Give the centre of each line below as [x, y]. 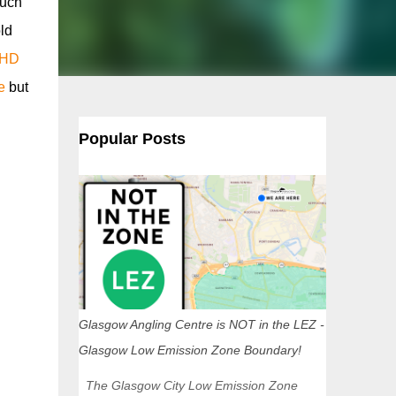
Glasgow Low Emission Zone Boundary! [190, 350]
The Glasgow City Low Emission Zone [188, 385]
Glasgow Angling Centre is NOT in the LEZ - [201, 324]
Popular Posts [132, 139]
